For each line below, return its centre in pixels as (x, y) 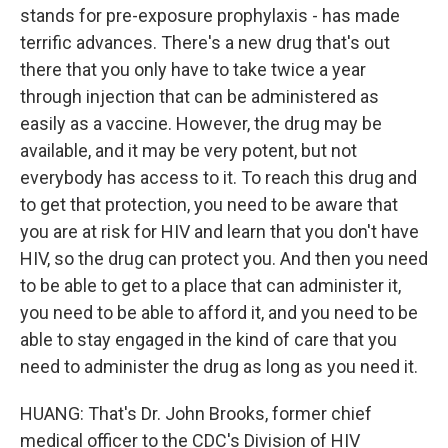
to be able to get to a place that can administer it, (210, 285)
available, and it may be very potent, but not (188, 150)
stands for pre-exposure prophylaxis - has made (210, 15)
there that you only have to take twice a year (193, 69)
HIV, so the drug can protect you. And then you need (224, 258)
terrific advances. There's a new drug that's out (205, 42)
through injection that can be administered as (199, 96)
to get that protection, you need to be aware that (209, 204)
